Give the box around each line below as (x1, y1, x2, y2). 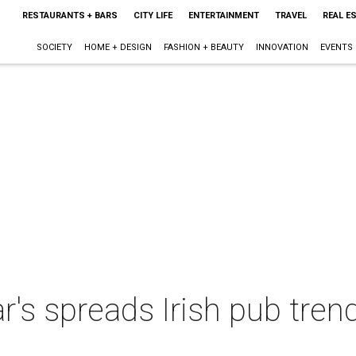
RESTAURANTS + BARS (21, 10, 118, 21)
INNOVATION (255, 42, 308, 52)
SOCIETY (36, 42, 72, 52)
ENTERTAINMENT (188, 10, 259, 21)
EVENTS (319, 42, 353, 52)
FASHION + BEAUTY (163, 42, 244, 52)
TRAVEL (274, 10, 307, 21)
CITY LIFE (133, 10, 172, 21)
